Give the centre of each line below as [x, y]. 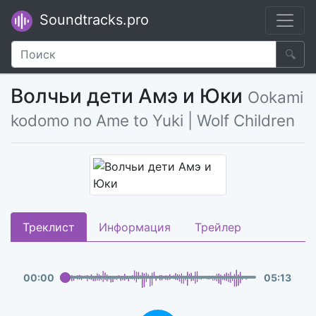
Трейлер [218, 227]
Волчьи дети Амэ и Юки [129, 96]
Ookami [275, 97]
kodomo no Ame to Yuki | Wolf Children [153, 120]
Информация [135, 227]
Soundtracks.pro [92, 20]
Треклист [49, 227]
